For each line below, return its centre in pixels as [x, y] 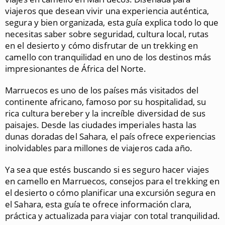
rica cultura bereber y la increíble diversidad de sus [105, 113]
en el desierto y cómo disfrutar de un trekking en [101, 45]
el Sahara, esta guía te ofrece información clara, [98, 204]
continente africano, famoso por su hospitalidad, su [106, 102]
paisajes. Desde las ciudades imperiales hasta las [101, 125]
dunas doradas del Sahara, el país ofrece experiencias [110, 136]
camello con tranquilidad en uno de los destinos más [108, 57]
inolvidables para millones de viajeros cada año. [99, 148]
